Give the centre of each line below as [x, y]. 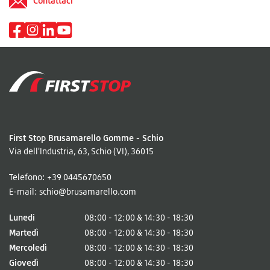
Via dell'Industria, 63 [48, 151]
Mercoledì [28, 247]
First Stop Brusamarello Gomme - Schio [86, 138]
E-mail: [24, 191]
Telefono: [28, 177]
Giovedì [24, 262]
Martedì [24, 232]
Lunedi [22, 217]
